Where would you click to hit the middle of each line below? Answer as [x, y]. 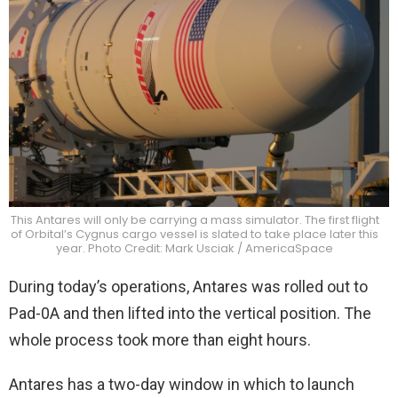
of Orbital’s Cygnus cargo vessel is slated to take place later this [195, 234]
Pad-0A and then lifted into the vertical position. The [190, 313]
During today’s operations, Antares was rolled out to [188, 287]
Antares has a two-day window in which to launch [182, 384]
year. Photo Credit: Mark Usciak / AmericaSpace [195, 248]
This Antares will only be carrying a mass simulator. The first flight [195, 219]
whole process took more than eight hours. [160, 340]
